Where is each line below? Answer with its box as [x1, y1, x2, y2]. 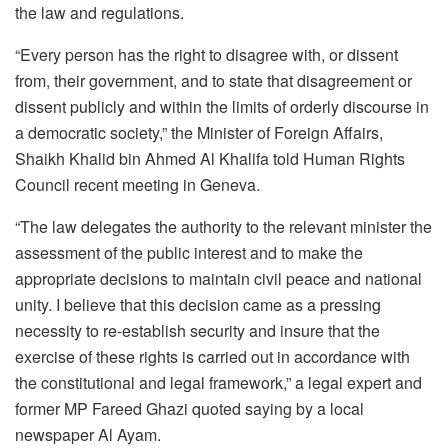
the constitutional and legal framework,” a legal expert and [15, 370, 422, 394]
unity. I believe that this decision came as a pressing [15, 292, 381, 316]
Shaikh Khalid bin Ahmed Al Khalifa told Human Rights [15, 146, 405, 170]
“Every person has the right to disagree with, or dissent [15, 42, 398, 66]
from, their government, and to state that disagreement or [15, 68, 412, 92]
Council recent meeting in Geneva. [15, 172, 260, 196]
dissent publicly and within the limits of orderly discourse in [15, 94, 429, 118]
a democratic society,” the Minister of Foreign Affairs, [15, 120, 383, 144]
